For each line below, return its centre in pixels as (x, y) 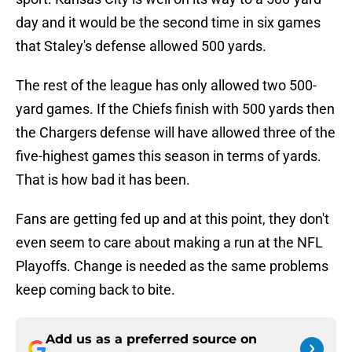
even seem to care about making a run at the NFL (169, 243)
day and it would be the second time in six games (168, 23)
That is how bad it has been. (103, 180)
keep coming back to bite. (95, 290)
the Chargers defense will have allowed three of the (176, 133)
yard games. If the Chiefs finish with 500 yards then (175, 109)
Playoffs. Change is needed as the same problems (172, 266)
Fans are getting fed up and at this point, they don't (172, 219)
